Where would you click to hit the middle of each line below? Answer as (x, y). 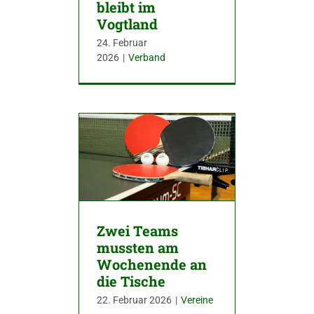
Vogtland (127, 24)
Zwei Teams (137, 231)
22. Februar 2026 (134, 300)
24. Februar (122, 43)
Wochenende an (152, 264)
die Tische (131, 281)
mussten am (138, 247)
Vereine (197, 300)
